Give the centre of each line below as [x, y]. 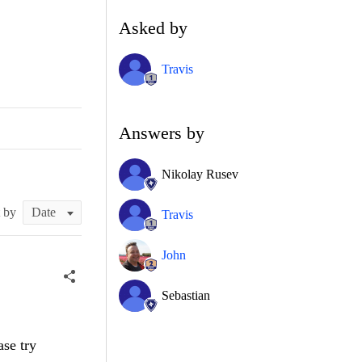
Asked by [153, 27]
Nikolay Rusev [200, 174]
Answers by [162, 133]
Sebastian [186, 295]
